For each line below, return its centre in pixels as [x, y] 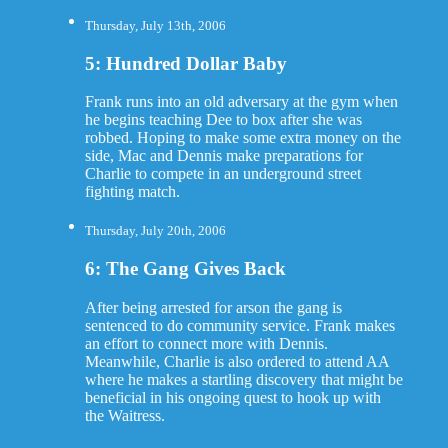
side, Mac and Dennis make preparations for [223, 156]
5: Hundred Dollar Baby [185, 63]
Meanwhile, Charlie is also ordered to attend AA [236, 362]
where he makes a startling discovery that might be [243, 380]
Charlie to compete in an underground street [222, 174]
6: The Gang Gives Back [185, 269]
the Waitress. [124, 416]
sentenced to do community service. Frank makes [239, 326]
